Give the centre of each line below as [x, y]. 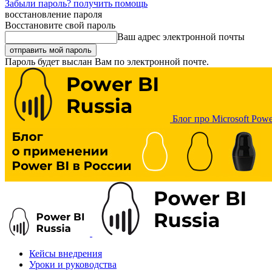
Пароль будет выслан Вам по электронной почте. [107, 62]
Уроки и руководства [73, 264]
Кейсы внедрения [66, 253]
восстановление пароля [53, 14]
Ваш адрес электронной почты [181, 37]
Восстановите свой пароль [60, 25]
